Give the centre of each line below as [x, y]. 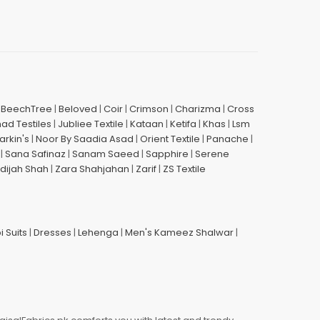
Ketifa [183, 124]
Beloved [78, 109]
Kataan [147, 124]
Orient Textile [170, 139]
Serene [212, 154]
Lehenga [98, 233]
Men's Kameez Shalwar [179, 233]
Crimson [149, 109]
